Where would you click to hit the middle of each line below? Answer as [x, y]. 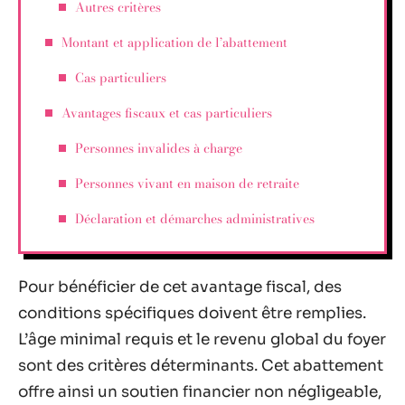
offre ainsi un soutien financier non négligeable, [200, 392]
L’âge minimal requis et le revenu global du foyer [202, 339]
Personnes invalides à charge [159, 148]
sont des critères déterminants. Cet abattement [201, 366]
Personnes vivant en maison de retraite [187, 183]
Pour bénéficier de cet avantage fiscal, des [180, 287]
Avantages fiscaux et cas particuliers [167, 113]
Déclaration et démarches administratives [195, 218]
